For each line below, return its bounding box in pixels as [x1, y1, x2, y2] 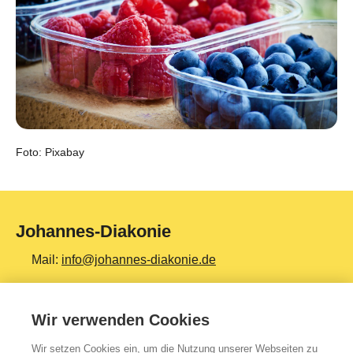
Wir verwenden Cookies [32, 311, 210, 329]
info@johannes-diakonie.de [61, 251, 216, 268]
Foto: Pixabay [16, 144, 84, 159]
